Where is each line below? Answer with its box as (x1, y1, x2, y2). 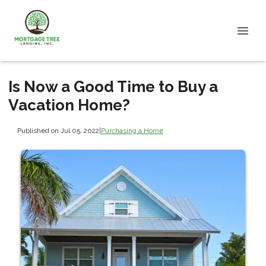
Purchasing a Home (100, 126, 163, 135)
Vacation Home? (8, 96, 130, 114)
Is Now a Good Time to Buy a (8, 78, 218, 96)
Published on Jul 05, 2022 (17, 126, 99, 135)
